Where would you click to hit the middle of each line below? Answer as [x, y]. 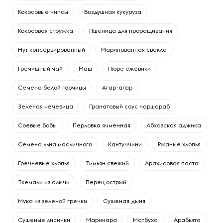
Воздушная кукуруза [113, 12]
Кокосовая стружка [46, 31]
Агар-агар [117, 87]
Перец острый [106, 182]
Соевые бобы [37, 125]
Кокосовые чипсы [43, 12]
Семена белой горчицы [52, 87]
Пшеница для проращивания [131, 31]
